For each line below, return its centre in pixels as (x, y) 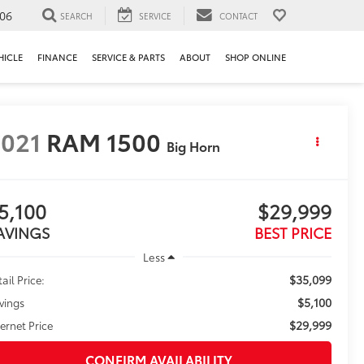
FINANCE (57, 57)
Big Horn (194, 146)
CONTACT (238, 15)
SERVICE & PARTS (128, 57)
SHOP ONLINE (256, 57)
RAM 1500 (104, 141)
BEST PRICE (292, 233)
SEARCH (76, 15)
